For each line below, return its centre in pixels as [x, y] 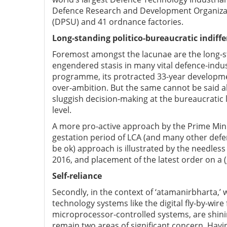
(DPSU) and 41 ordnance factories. [118, 22]
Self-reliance [77, 176]
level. [62, 110]
